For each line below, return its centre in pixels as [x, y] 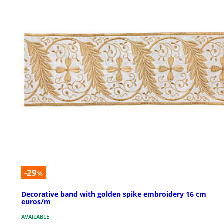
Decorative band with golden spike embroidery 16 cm [114, 194]
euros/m [36, 202]
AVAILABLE [35, 217]
